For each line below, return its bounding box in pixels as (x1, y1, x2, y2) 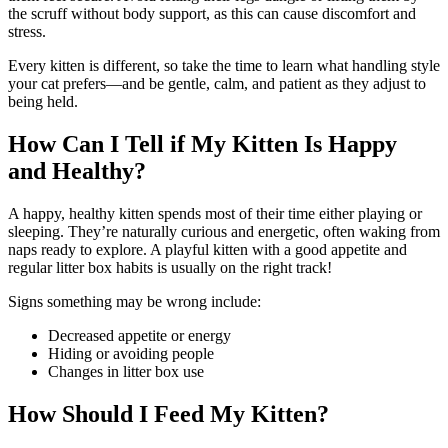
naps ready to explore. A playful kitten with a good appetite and (8, 241, 407, 259)
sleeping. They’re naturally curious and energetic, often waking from (8, 223, 440, 241)
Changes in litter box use (48, 363, 204, 381)
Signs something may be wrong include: (8, 293, 261, 311)
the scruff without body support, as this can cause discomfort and (8, 5, 416, 23)
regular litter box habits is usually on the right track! (8, 259, 332, 277)
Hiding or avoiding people (48, 345, 214, 363)
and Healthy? (8, 158, 146, 185)
